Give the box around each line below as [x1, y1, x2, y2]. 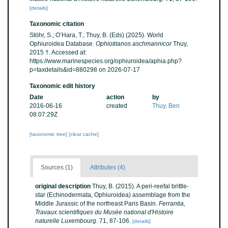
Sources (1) [41, 164, 73, 171]
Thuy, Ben [152, 102, 180, 109]
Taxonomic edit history [30, 82, 95, 90]
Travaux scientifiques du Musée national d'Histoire [35, 209, 174, 216]
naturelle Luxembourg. [35, 217, 98, 224]
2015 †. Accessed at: [30, 49, 87, 56]
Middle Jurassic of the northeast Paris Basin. [35, 200, 159, 207]
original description [35, 183, 91, 190]
